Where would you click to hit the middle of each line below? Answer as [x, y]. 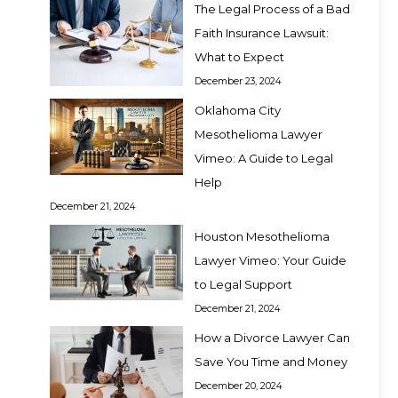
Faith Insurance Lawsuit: [262, 32]
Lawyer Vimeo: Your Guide [271, 260]
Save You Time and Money [271, 362]
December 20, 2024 [239, 386]
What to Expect [239, 56]
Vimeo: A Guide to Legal [264, 159]
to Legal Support [243, 284]
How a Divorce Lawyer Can [272, 338]
